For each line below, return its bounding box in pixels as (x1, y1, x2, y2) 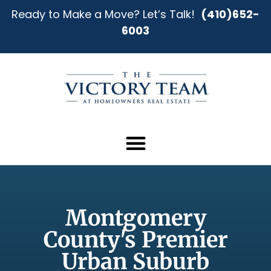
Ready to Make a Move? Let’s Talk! (11, 7, 201, 22)
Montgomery (65, 204, 206, 232)
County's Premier (43, 226, 228, 253)
